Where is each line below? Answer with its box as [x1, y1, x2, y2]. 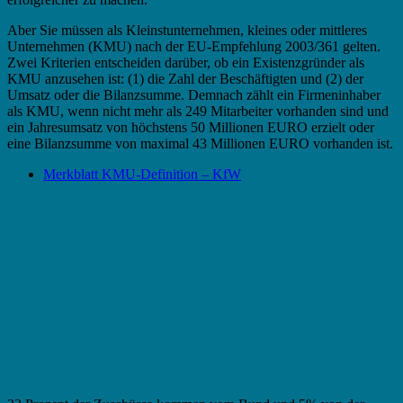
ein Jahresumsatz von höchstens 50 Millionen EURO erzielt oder [7, 120, 374, 136]
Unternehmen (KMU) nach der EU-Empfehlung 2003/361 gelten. [7, 39, 381, 55]
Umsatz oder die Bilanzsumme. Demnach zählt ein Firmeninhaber [7, 87, 381, 103]
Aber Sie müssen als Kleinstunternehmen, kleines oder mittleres [7, 22, 367, 39]
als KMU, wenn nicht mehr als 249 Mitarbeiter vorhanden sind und [7, 103, 389, 120]
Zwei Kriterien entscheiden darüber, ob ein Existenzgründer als [7, 55, 364, 71]
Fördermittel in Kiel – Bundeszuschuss [7, 353, 345, 379]
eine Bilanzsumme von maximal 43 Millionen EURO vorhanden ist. [7, 136, 393, 152]
